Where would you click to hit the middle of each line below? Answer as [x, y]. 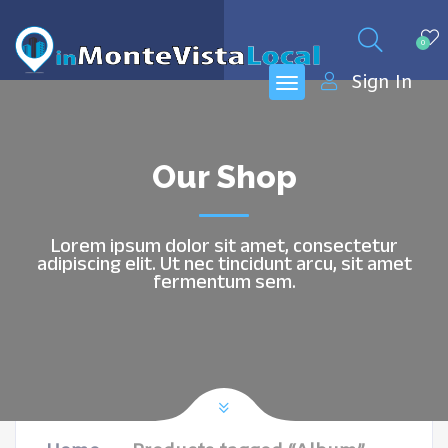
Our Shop [224, 176]
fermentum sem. [224, 281]
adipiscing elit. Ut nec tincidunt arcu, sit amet [224, 263]
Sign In [382, 83]
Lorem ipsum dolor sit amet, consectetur [224, 245]
